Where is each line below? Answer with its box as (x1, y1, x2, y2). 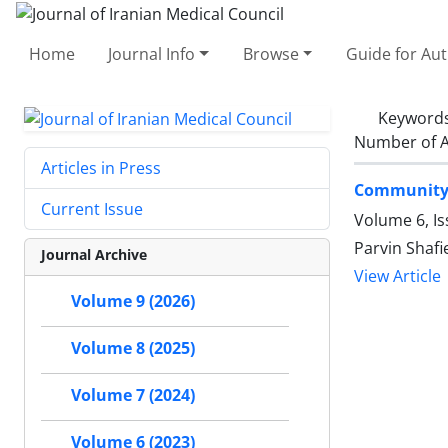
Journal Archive (41, 245, 147, 265)
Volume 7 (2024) (71, 384, 195, 407)
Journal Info (108, 42, 196, 65)
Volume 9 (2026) (71, 290, 195, 313)
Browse (242, 42, 299, 65)
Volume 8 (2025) (71, 337, 195, 360)
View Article (354, 265, 441, 287)
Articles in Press (41, 157, 161, 180)
